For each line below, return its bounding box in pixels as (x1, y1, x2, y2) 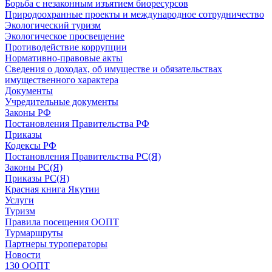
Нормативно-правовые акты (5, 53, 123, 63)
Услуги (5, 195, 34, 205)
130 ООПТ (5, 260, 50, 271)
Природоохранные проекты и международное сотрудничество (5, 9, 264, 19)
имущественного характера (5, 75, 118, 85)
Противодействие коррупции (5, 42, 127, 52)
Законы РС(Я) (5, 162, 63, 172)
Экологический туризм (5, 20, 101, 30)
